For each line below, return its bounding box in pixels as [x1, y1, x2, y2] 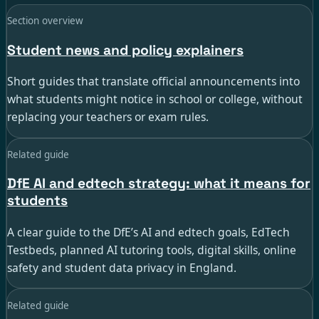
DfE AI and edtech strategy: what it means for [7, 174, 310, 193]
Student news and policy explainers [7, 41, 244, 59]
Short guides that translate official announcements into [7, 73, 300, 89]
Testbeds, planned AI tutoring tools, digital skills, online [7, 241, 296, 258]
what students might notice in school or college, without [7, 90, 303, 107]
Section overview [7, 14, 83, 28]
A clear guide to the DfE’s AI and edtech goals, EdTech [7, 224, 290, 240]
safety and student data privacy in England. [7, 259, 236, 276]
